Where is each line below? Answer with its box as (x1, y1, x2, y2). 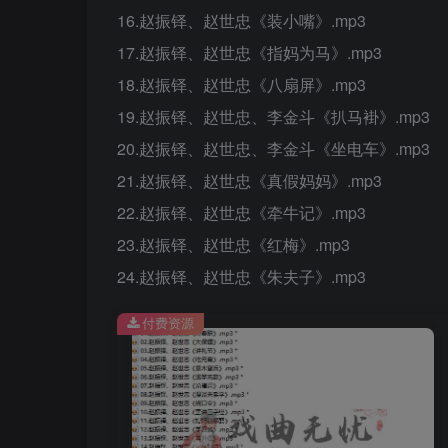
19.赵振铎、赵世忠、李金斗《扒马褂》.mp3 (117, 105, 430, 128)
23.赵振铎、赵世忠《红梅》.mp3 (117, 233, 350, 256)
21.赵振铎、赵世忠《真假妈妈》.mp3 (117, 169, 382, 192)
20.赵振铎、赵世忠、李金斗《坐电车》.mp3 (117, 137, 430, 160)
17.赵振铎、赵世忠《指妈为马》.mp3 (117, 41, 382, 64)
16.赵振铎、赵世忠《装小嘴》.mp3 (117, 9, 366, 32)
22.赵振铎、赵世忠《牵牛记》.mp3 (117, 201, 366, 224)
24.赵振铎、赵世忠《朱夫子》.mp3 (117, 265, 366, 288)
